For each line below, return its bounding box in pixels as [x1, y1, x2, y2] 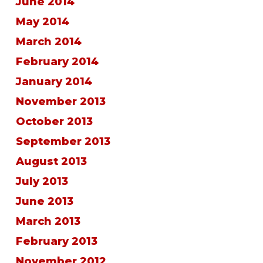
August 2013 [15, 155, 87, 168]
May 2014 [15, 15, 69, 28]
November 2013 [15, 95, 106, 108]
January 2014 [15, 75, 92, 88]
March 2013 [15, 215, 80, 228]
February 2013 [15, 235, 97, 248]
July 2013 [15, 175, 68, 188]
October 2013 [15, 115, 93, 128]
